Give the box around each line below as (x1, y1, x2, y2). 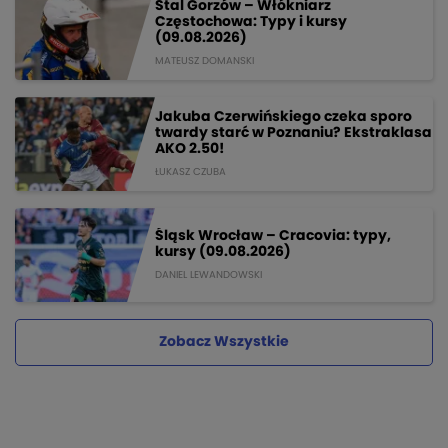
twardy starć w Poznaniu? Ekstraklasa (155, 125, 432, 140)
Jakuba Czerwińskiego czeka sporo (155, 109, 412, 124)
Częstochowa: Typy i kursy (155, 14, 347, 29)
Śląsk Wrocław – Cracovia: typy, (155, 228, 391, 243)
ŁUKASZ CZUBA (155, 166, 226, 177)
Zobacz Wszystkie (159, 335, 289, 350)
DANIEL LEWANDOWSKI (155, 269, 262, 280)
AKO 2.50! (155, 141, 224, 156)
